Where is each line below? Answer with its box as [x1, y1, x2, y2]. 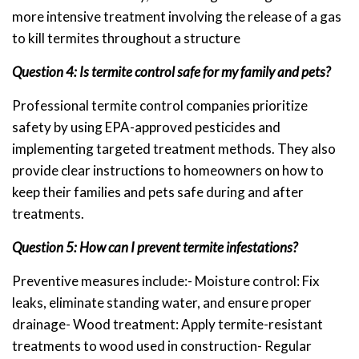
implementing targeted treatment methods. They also [12, 139, 336, 157]
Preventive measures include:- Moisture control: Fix [12, 272, 320, 289]
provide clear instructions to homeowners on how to [12, 161, 324, 179]
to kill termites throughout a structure [12, 29, 240, 46]
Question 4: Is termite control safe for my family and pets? [12, 63, 330, 80]
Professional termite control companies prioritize [12, 96, 308, 114]
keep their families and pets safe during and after [12, 183, 304, 200]
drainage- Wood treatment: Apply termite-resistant [12, 315, 323, 333]
